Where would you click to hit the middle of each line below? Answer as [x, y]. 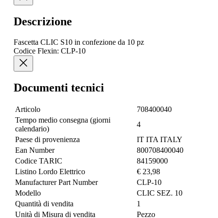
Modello [28, 193]
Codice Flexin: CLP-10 [50, 51]
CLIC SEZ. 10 [160, 193]
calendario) [32, 129]
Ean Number [35, 150]
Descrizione [43, 21]
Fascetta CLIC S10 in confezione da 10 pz [79, 42]
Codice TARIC [39, 161]
